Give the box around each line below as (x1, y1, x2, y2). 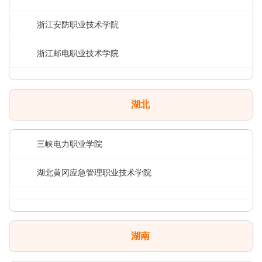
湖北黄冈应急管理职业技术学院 (37, 168, 151, 177)
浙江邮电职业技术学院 (37, 49, 119, 58)
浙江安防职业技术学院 (37, 20, 119, 29)
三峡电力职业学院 (37, 139, 102, 149)
